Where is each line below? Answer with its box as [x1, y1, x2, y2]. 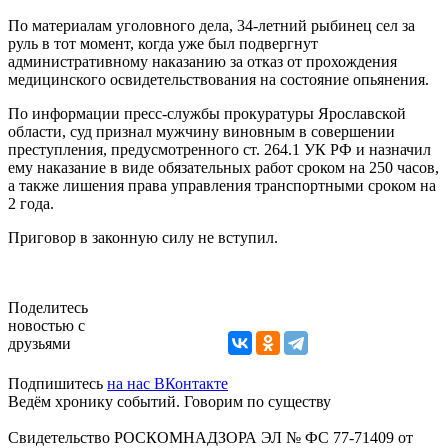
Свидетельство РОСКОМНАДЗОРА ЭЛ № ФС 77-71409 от [8, 428, 413, 446]
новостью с [8, 316, 85, 334]
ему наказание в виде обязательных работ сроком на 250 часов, [8, 158, 439, 176]
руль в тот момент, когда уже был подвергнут [8, 34, 318, 52]
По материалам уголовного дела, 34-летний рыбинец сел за [8, 16, 415, 34]
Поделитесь [8, 298, 88, 316]
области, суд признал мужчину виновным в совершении [8, 122, 395, 140]
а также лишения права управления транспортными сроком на [8, 176, 436, 194]
